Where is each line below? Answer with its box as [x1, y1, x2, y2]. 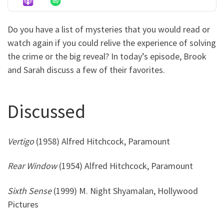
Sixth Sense [7, 184, 53, 196]
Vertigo [7, 135, 36, 147]
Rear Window [7, 160, 59, 171]
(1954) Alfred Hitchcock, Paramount [59, 160, 193, 171]
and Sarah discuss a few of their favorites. [7, 64, 165, 76]
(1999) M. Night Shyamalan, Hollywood [53, 184, 198, 196]
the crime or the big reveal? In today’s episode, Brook [7, 50, 206, 62]
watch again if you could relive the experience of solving [7, 37, 216, 49]
